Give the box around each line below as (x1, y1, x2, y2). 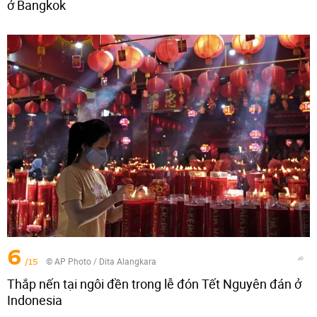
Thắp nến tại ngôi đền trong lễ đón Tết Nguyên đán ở (7, 275, 301, 292)
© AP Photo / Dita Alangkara (46, 255, 156, 267)
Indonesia (7, 291, 62, 309)
